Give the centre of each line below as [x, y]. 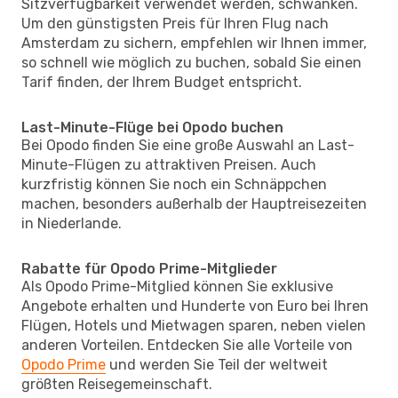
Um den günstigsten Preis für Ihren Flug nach [175, 23]
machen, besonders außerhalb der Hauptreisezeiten [194, 203]
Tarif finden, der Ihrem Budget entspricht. [162, 82]
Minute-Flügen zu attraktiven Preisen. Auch [169, 164]
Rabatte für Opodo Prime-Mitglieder [149, 268]
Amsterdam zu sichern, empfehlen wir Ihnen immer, [194, 43]
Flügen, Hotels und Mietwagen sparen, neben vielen [194, 325]
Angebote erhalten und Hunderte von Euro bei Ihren [195, 306]
